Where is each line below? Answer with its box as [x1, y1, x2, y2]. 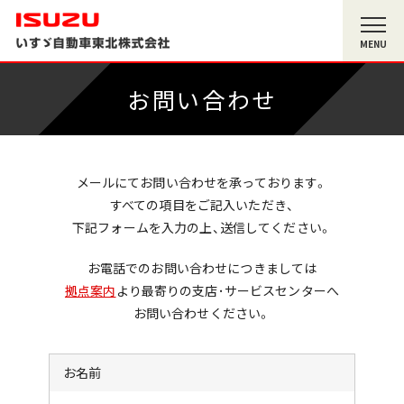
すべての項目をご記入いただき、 [109, 196, 295, 214]
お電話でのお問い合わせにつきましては [87, 258, 317, 277]
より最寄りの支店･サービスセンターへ [115, 280, 340, 299]
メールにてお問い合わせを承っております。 [76, 173, 328, 191]
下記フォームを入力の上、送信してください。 [72, 218, 332, 236]
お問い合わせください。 [133, 303, 271, 322]
